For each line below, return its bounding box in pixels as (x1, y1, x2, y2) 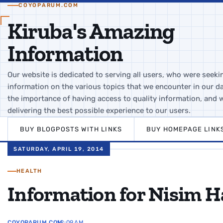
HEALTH (16, 168, 42, 174)
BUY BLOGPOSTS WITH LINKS (20, 125, 122, 133)
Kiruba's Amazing (7, 18, 175, 44)
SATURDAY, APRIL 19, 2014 (13, 146, 104, 152)
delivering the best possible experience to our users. (7, 106, 191, 115)
